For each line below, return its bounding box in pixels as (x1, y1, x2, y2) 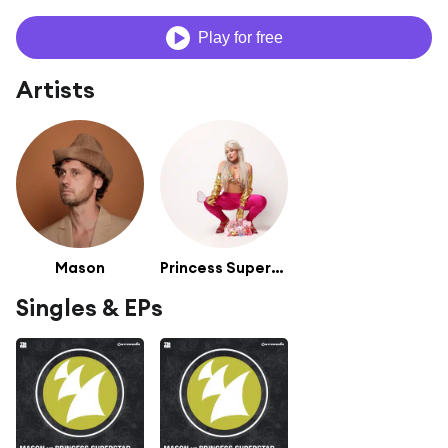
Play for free (197, 28, 283, 46)
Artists (16, 75, 95, 105)
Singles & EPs (16, 292, 163, 322)
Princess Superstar (271, 257, 284, 277)
